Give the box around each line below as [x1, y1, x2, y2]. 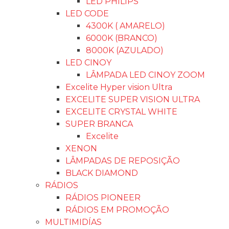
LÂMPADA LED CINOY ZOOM [86, 70, 205, 80]
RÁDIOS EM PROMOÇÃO [65, 205, 169, 215]
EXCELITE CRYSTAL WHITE [65, 107, 177, 117]
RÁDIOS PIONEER [65, 193, 141, 202]
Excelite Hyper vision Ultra [65, 82, 172, 92]
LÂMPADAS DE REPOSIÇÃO [65, 156, 180, 166]
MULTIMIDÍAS [45, 217, 102, 227]
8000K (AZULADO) [86, 45, 164, 55]
